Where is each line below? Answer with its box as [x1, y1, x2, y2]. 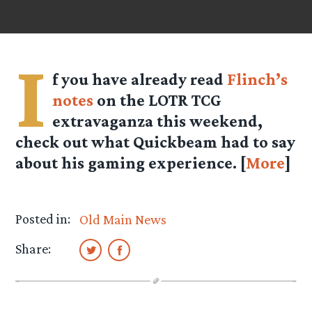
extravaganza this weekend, [52, 111, 263, 131]
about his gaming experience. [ [15, 153, 247, 173]
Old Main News [79, 212, 167, 228]
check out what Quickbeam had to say [15, 132, 296, 152]
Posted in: [15, 211, 71, 227]
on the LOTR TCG [93, 91, 222, 110]
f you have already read [52, 70, 228, 89]
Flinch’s [227, 70, 288, 89]
